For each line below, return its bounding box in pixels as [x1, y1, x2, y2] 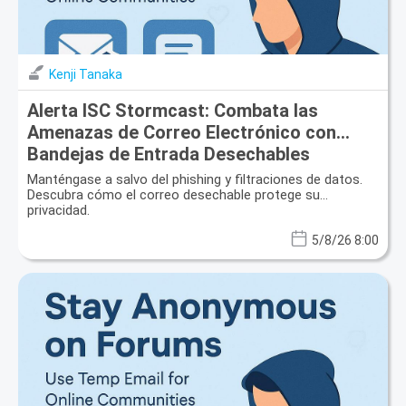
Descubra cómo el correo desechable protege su [27, 186, 320, 203]
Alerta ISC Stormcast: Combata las [27, 99, 318, 121]
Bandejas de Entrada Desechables [27, 142, 310, 165]
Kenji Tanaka [49, 66, 122, 82]
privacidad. [27, 201, 90, 218]
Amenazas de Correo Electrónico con [27, 121, 336, 143]
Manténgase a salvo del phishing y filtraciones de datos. [27, 170, 362, 188]
